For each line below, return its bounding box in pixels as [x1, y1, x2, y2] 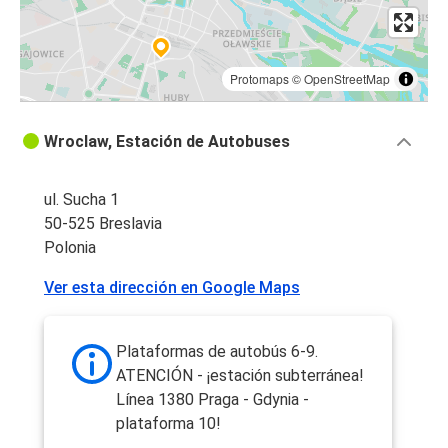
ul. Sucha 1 [44, 190, 119, 210]
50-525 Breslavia [44, 214, 162, 234]
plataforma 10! [116, 414, 221, 434]
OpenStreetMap [304, 70, 390, 88]
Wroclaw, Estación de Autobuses [44, 132, 290, 152]
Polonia [44, 238, 96, 258]
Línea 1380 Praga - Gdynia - [116, 390, 309, 410]
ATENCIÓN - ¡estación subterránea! [116, 366, 364, 386]
